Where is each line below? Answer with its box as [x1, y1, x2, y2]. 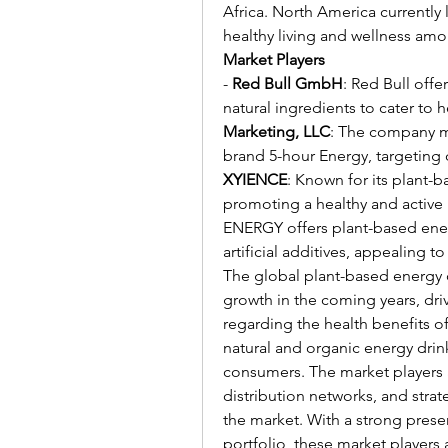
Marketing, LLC [223, 122, 330, 141]
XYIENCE [223, 170, 287, 189]
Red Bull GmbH [232, 74, 343, 93]
